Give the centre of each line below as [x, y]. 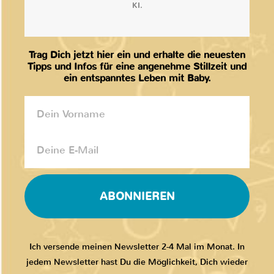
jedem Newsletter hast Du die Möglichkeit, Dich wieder [137, 262]
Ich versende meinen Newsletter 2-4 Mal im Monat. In [137, 247]
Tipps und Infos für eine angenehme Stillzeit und [137, 67]
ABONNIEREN [137, 197]
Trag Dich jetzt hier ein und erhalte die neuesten [137, 55]
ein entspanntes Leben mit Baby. [137, 78]
